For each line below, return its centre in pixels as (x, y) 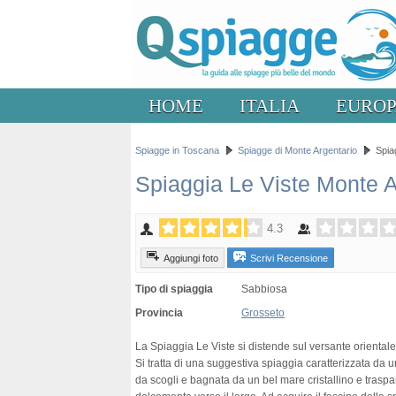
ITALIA (270, 106)
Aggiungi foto (191, 259)
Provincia (159, 313)
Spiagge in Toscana (177, 150)
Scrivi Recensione (289, 259)
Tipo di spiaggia (174, 289)
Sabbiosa (264, 289)
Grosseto (263, 313)
